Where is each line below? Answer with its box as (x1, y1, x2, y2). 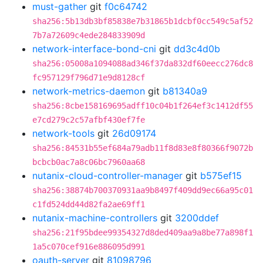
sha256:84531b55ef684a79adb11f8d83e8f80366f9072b (32, 143, 253, 153)
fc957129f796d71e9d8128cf (32, 73, 145, 82)
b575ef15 (200, 170, 242, 181)
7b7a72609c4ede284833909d (32, 31, 145, 40)
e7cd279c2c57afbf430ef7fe (32, 115, 145, 124)
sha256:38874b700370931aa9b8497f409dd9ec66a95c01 (32, 186, 253, 195)
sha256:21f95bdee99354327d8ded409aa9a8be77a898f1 (32, 228, 253, 237)
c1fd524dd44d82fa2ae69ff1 (32, 200, 145, 209)
